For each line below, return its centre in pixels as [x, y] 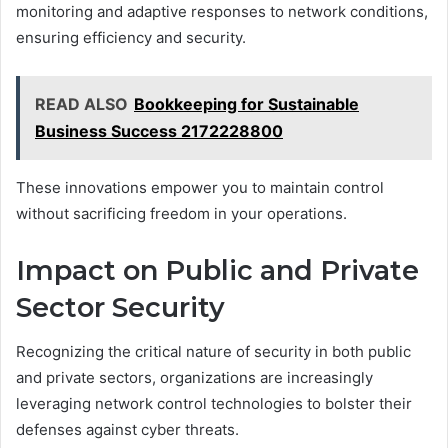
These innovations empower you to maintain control [200, 187]
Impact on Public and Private [217, 270]
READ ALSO [81, 103]
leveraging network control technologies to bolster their [214, 404]
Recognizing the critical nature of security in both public [213, 352]
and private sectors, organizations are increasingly [194, 378]
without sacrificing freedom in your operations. [181, 213]
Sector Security [120, 307]
